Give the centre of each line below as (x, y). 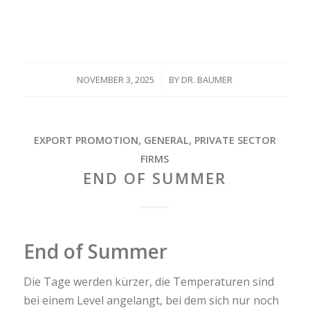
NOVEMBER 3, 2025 (116, 79)
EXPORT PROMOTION (86, 140)
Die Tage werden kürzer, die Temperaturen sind (148, 281)
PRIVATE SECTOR (235, 140)
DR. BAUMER (207, 79)
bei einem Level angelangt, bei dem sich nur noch (151, 300)
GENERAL (166, 140)
